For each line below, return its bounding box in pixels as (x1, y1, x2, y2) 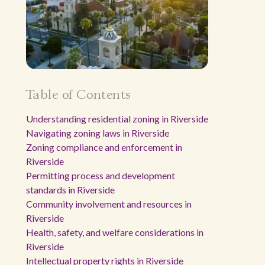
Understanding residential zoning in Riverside (26, 113, 208, 124)
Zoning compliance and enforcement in (26, 141, 182, 153)
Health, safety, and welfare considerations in (26, 227, 203, 238)
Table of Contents (26, 89, 131, 101)
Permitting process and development (26, 170, 175, 181)
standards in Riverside (26, 184, 115, 195)
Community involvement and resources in (26, 198, 192, 209)
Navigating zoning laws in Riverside (26, 127, 169, 138)
